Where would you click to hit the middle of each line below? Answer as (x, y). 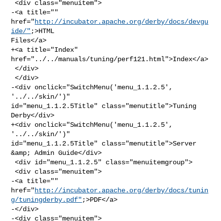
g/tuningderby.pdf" (47, 200)
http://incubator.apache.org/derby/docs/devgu (122, 21)
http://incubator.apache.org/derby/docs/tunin (122, 190)
